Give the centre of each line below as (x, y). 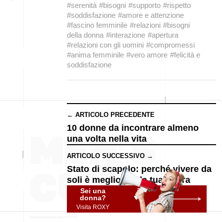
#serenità (82, 5)
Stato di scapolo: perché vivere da (139, 169)
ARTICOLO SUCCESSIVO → (110, 156)
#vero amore (147, 55)
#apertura (163, 35)
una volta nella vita (107, 139)
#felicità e (185, 55)
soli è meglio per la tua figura (129, 180)
